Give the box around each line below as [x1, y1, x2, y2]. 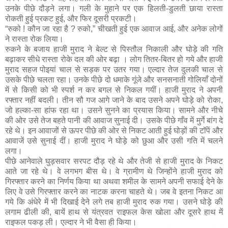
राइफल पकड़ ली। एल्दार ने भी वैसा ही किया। [5, 217, 137, 226]
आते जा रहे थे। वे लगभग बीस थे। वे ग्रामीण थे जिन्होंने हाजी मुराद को [5, 166, 223, 176]
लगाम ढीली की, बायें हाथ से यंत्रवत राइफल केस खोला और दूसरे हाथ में [5, 207, 223, 216]
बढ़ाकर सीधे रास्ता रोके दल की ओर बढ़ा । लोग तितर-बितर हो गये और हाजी [5, 54, 223, 64]
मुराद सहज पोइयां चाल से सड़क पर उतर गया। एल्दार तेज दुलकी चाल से [5, 65, 223, 74]
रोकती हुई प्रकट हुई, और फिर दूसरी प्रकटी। [5, 14, 137, 23]
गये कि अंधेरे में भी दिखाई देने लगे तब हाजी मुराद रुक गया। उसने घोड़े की [5, 197, 223, 206]
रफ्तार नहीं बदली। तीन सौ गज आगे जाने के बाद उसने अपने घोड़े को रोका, [5, 95, 223, 104]
